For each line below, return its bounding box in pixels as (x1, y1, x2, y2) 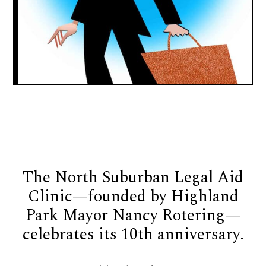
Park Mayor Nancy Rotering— (26, 202, 240, 228)
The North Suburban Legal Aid (23, 164, 243, 190)
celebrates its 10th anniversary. (22, 221, 244, 247)
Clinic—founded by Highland (27, 183, 239, 209)
